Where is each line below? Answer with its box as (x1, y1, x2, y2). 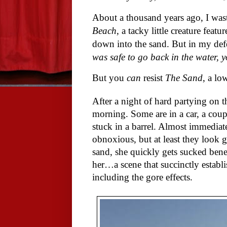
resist (141, 72, 165, 84)
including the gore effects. (92, 172, 193, 183)
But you (92, 72, 127, 84)
